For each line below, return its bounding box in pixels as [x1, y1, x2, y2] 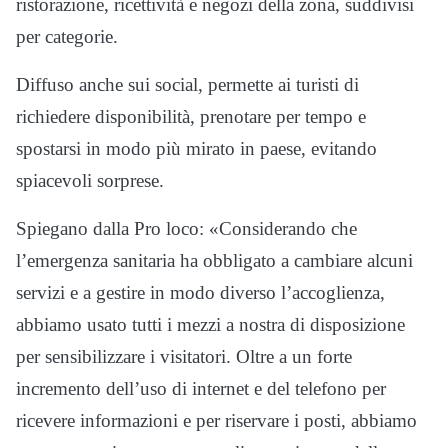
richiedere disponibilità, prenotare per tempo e [16, 105, 366, 127]
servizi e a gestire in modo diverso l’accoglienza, [16, 281, 385, 303]
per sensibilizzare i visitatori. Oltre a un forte [16, 345, 352, 367]
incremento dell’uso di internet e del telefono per [16, 377, 386, 399]
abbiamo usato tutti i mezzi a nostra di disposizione [16, 313, 405, 335]
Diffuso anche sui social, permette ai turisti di [16, 73, 359, 95]
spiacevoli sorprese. [16, 169, 164, 191]
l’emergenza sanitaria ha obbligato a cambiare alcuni [16, 249, 413, 271]
